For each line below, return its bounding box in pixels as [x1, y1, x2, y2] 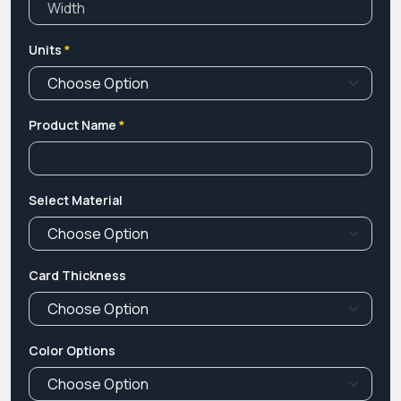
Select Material [29, 191, 123, 209]
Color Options [29, 341, 115, 359]
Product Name [29, 115, 119, 133]
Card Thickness [29, 266, 126, 284]
